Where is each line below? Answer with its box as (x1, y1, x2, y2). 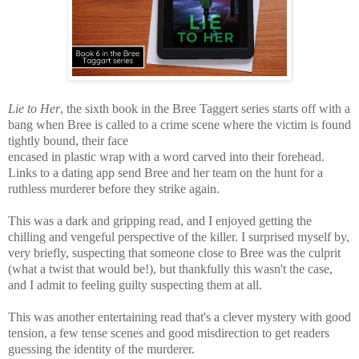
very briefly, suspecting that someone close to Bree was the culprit (8, 245, 341, 260)
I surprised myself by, (241, 229, 349, 244)
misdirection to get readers (197, 325, 329, 340)
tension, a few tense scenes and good (8, 325, 197, 340)
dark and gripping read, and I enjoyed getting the (66, 213, 312, 228)
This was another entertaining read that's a (8, 309, 223, 324)
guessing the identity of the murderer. (8, 341, 195, 356)
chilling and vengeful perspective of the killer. (8, 229, 241, 244)
